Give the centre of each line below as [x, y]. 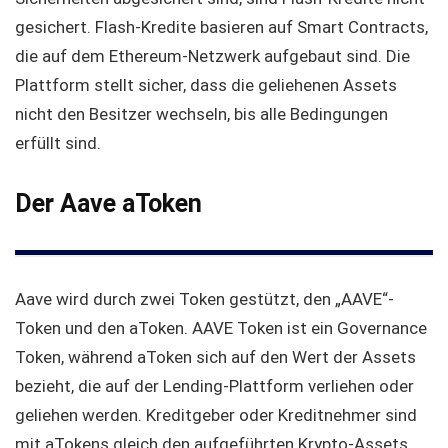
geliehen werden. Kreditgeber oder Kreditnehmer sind [216, 414]
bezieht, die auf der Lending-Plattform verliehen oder [214, 385]
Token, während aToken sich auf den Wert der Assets [215, 356]
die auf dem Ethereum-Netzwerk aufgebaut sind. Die [212, 55]
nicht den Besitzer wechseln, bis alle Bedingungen [201, 113]
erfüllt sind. [58, 142]
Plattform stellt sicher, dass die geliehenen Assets [206, 84]
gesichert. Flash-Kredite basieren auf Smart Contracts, [221, 26]
